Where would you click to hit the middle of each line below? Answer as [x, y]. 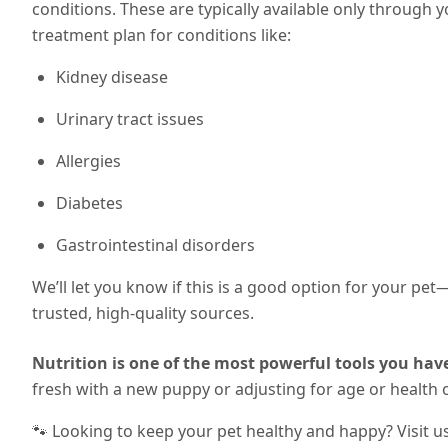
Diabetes [89, 203]
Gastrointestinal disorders [155, 245]
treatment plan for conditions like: [161, 35]
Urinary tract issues [130, 119]
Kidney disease [112, 77]
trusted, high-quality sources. [143, 313]
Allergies [88, 161]
